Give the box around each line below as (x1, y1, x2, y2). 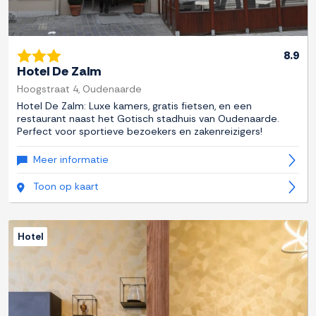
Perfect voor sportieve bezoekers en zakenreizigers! (17, 125, 262, 138)
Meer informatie (33, 153, 109, 166)
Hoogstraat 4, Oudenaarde (17, 83, 142, 96)
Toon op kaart (33, 180, 99, 193)
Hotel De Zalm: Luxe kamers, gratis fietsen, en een (17, 99, 252, 113)
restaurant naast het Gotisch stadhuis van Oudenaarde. (17, 112, 279, 126)
